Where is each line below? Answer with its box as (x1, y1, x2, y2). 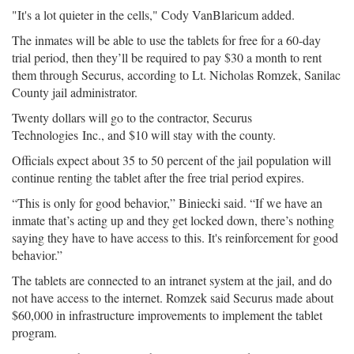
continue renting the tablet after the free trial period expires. (12, 169, 304, 186)
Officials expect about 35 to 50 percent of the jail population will (12, 152, 331, 168)
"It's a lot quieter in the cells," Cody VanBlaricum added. (12, 6, 295, 23)
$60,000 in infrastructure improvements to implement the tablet (12, 307, 322, 323)
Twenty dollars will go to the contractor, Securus (12, 109, 252, 126)
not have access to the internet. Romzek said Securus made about (12, 289, 333, 306)
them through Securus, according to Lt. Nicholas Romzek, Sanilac (12, 66, 341, 83)
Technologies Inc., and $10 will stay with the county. (12, 126, 276, 143)
